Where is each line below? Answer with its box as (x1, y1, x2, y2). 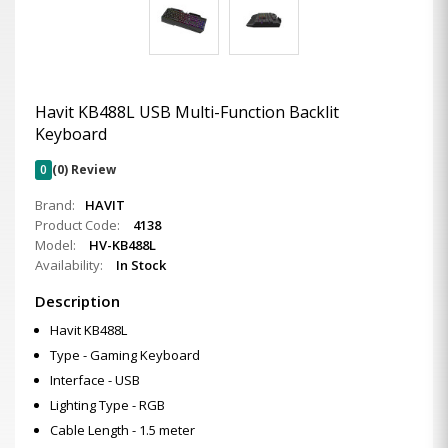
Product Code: (35, 216, 123, 234)
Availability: (35, 256, 106, 274)
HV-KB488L (89, 236, 156, 254)
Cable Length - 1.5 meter (50, 421, 195, 439)
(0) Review (52, 161, 116, 178)
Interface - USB (50, 371, 140, 389)
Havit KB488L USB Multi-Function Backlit (35, 101, 339, 123)
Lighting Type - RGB (50, 396, 165, 414)
